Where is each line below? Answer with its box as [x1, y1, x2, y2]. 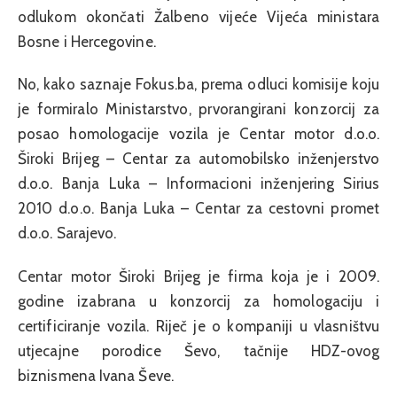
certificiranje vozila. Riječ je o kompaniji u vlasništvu [18, 316, 379, 335]
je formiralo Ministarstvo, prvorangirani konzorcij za [18, 100, 379, 119]
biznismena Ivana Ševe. [18, 366, 174, 385]
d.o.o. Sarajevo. [18, 224, 117, 243]
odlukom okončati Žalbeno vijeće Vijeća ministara [18, 7, 379, 26]
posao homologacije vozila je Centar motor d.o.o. [18, 125, 379, 144]
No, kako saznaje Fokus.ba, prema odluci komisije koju [18, 75, 379, 94]
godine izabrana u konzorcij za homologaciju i [18, 292, 379, 310]
